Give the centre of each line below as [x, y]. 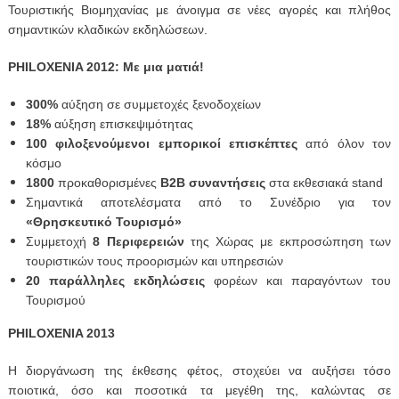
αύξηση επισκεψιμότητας [122, 124]
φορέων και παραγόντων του [298, 281]
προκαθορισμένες [107, 183]
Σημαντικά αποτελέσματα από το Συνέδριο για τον [208, 203]
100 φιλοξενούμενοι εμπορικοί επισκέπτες [161, 144]
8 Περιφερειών [138, 242]
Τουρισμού [55, 301]
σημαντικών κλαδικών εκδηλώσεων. [107, 30]
